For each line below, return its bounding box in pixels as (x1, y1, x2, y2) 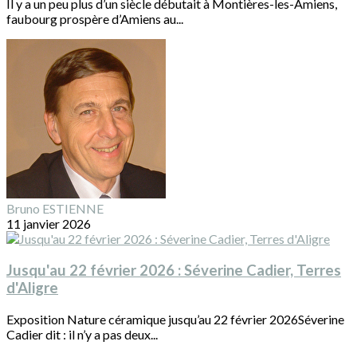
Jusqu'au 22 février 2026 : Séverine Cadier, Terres (6, 261, 341, 280)
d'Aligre (6, 279, 58, 297)
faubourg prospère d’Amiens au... (6, 11, 183, 27)
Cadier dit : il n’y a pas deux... (6, 326, 158, 342)
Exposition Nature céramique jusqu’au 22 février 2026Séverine (6, 311, 344, 327)
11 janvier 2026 (6, 216, 91, 232)
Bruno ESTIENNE (6, 201, 104, 217)
